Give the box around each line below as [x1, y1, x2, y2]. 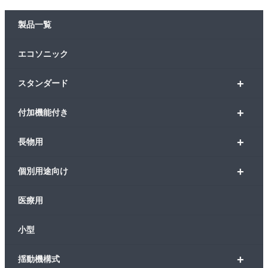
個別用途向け [18, 166, 68, 176]
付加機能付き [18, 108, 68, 117]
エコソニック [18, 49, 68, 59]
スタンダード [18, 78, 68, 88]
